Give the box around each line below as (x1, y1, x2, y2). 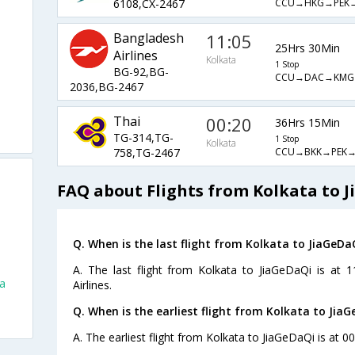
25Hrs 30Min (274, 40, 340, 55)
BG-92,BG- (113, 64, 169, 80)
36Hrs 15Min (274, 114, 340, 130)
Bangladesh (113, 29, 184, 48)
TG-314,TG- (113, 130, 174, 146)
